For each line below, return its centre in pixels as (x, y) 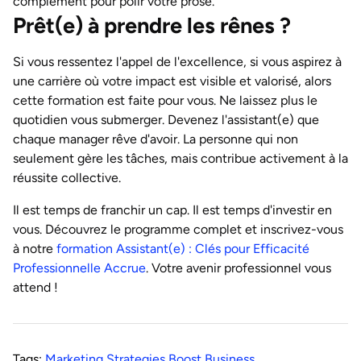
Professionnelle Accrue (79, 268)
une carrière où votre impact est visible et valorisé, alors (172, 81)
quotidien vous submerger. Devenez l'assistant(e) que (166, 120)
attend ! (35, 287)
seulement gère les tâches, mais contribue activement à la (180, 158)
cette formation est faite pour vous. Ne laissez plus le (165, 100)
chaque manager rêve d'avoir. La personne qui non (156, 139)
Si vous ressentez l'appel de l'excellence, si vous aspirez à (177, 62)
